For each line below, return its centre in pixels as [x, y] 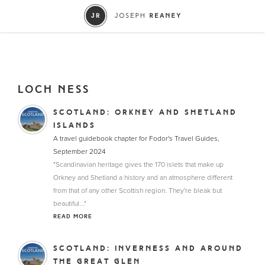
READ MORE [73, 216]
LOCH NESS [54, 89]
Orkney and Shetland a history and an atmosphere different [143, 177]
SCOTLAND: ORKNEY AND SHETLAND [145, 112]
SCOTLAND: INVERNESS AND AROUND [148, 248]
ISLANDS [75, 125]
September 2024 [79, 151]
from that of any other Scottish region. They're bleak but [138, 190]
